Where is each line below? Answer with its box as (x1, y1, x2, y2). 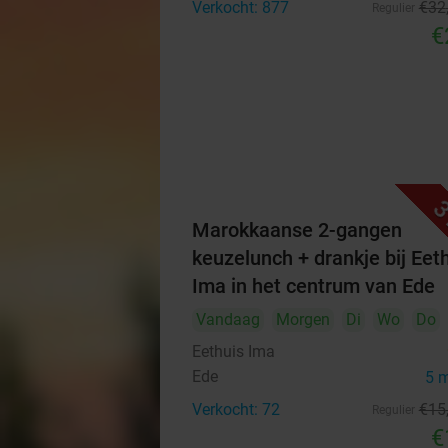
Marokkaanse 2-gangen (192, 218, 402, 242)
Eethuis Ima (192, 342, 275, 361)
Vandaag (196, 310, 260, 329)
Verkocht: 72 (192, 400, 280, 419)
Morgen (276, 310, 330, 329)
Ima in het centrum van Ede (192, 274, 435, 298)
